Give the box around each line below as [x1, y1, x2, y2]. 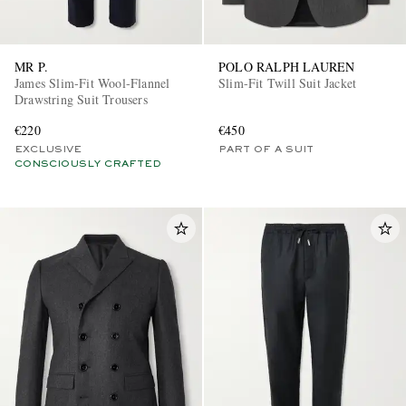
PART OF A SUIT [218, 144, 314, 154]
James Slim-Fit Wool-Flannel [14, 73, 170, 92]
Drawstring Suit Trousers [14, 90, 148, 108]
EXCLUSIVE [14, 144, 82, 154]
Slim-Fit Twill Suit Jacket [218, 73, 357, 92]
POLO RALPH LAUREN [218, 57, 355, 75]
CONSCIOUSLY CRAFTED [14, 159, 161, 169]
